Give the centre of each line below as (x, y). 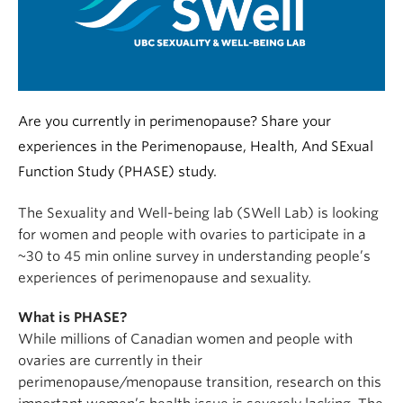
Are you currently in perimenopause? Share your (175, 122)
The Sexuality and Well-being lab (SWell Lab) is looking (198, 214)
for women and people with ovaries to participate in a (192, 235)
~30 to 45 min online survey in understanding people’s (194, 257)
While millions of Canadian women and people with (185, 340)
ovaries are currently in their (110, 361)
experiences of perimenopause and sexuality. (165, 278)
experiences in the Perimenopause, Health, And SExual (196, 147)
